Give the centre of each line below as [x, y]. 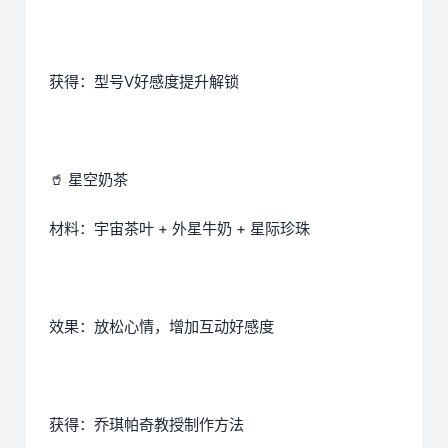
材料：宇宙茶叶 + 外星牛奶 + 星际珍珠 [179, 229]
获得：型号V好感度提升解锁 [144, 82]
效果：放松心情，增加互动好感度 [161, 327]
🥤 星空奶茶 [88, 180]
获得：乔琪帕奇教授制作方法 [146, 425]
